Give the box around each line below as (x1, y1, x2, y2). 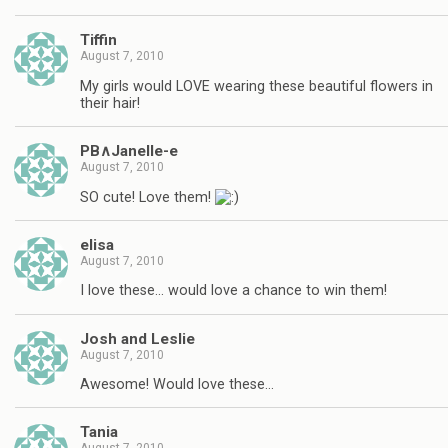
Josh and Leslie (80, 329, 195, 348)
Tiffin (80, 31, 117, 50)
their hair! (80, 94, 140, 112)
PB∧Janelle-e (80, 142, 178, 161)
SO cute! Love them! (80, 188, 215, 206)
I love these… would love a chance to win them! (80, 282, 387, 300)
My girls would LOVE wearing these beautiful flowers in (80, 77, 433, 95)
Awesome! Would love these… (80, 376, 274, 394)
